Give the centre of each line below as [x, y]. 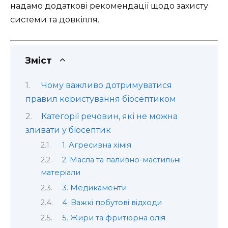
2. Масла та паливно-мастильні [121, 160]
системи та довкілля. [55, 19]
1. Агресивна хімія [96, 145]
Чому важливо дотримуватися [106, 85]
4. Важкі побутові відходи [112, 203]
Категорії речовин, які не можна [109, 116]
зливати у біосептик [68, 130]
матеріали [61, 173]
